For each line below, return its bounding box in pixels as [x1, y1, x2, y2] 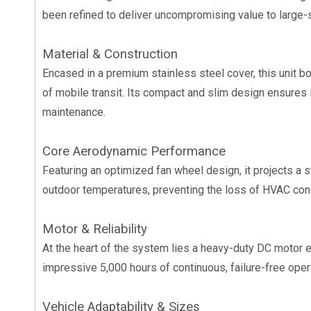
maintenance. [42, 106, 106, 119]
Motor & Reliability [42, 221, 147, 237]
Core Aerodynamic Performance [42, 144, 226, 159]
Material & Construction [42, 47, 178, 62]
